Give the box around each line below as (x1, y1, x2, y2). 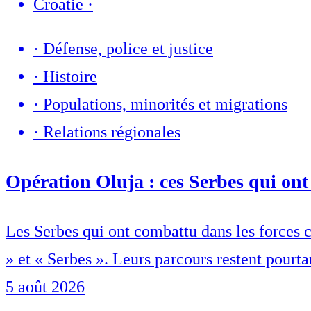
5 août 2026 (6, 278, 85, 296)
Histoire (43, 67, 97, 86)
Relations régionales (43, 123, 180, 142)
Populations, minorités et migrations (43, 95, 287, 114)
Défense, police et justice (43, 40, 213, 58)
